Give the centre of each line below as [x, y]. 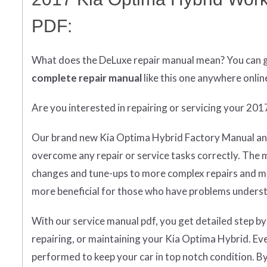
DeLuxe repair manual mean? [163, 60]
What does [57, 60]
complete [54, 78]
